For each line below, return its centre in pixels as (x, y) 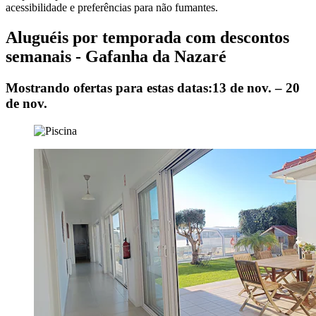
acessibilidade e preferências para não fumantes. (112, 8)
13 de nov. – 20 (256, 88)
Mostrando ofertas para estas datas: (109, 88)
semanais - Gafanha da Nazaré (116, 57)
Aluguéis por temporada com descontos (147, 38)
